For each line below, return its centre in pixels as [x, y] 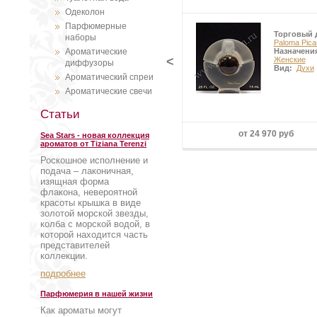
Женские [289, 60]
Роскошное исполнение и [94, 160]
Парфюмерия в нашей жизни [97, 294]
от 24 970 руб [266, 134]
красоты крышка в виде [91, 203]
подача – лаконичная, [87, 171]
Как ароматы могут [81, 310]
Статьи [60, 114]
